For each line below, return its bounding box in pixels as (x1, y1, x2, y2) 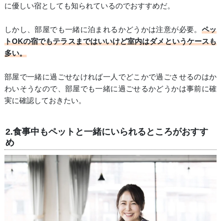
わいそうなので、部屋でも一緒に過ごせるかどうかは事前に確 (4, 84, 217, 93)
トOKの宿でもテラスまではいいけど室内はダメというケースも (4, 37, 217, 46)
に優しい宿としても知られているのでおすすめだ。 (4, 1, 175, 10)
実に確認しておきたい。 (4, 96, 86, 105)
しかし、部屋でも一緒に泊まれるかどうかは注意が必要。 (4, 25, 202, 34)
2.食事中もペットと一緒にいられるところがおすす (5, 127, 208, 137)
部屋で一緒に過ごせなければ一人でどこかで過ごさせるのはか (4, 73, 217, 81)
